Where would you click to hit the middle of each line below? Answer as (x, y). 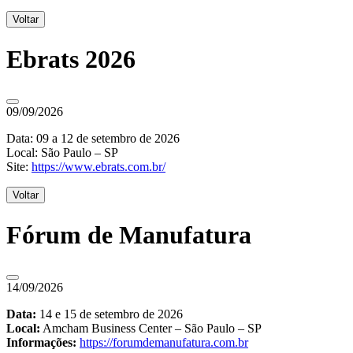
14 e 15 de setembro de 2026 (111, 314)
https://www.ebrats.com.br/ (98, 167)
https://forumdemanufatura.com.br (164, 343)
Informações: (43, 343)
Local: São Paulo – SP (62, 153)
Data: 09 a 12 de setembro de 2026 (93, 139)
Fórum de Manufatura (129, 234)
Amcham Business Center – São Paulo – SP (151, 329)
